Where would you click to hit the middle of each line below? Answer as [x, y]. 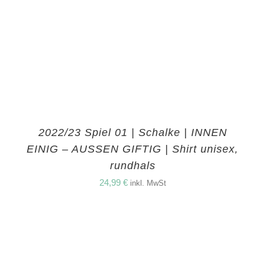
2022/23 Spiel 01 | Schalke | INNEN [132, 133]
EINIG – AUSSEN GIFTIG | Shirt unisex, [132, 149]
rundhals [132, 166]
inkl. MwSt [148, 184]
